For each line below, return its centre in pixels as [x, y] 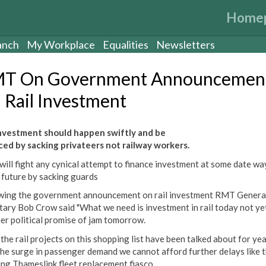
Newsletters [186, 45]
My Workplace [61, 45]
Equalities [126, 45]
